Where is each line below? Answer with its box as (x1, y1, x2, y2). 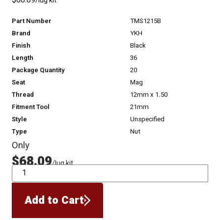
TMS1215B (130, 16, 162, 27)
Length (12, 53, 34, 63)
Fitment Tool (12, 102, 50, 112)
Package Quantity (12, 65, 65, 76)
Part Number (12, 16, 52, 27)
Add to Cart (25, 192, 84, 208)
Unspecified (130, 114, 165, 125)
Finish (12, 41, 31, 51)
